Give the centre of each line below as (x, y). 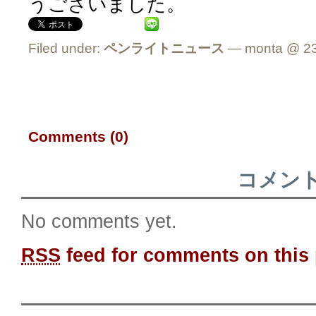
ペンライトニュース (164, 48)
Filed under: (66, 48)
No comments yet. (99, 221)
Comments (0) (78, 136)
